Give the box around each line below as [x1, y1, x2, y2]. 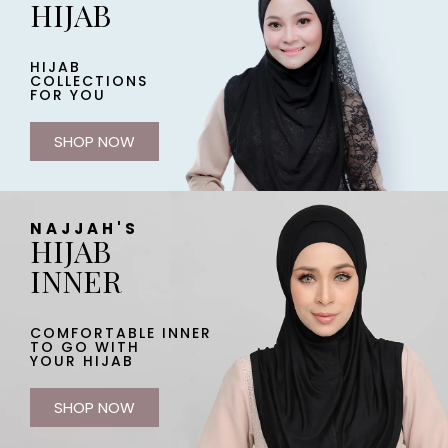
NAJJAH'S [30, 217, 139, 239]
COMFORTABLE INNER [30, 322, 212, 343]
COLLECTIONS [30, 70, 148, 91]
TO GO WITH [30, 336, 140, 357]
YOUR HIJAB [30, 350, 134, 371]
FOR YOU [30, 84, 106, 105]
